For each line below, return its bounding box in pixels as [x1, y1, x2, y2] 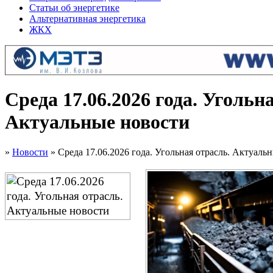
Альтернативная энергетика [29, 13, 146, 24]
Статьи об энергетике [29, 2, 119, 13]
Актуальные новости [5, 111, 190, 133]
